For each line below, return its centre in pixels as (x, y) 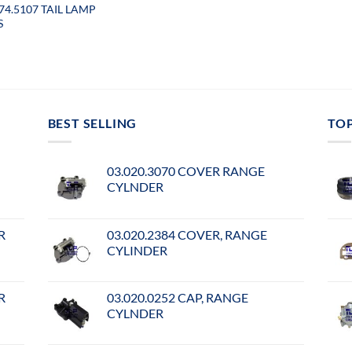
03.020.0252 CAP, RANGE (177, 298)
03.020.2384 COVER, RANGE (187, 235)
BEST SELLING (92, 123)
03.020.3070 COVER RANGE (185, 171)
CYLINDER (137, 251)
